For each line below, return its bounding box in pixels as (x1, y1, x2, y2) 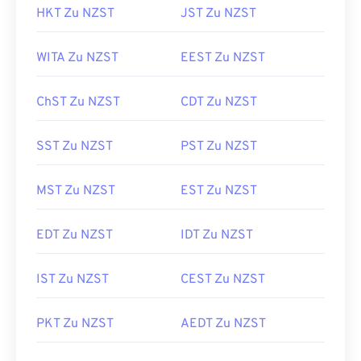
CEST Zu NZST (180, 272, 265, 288)
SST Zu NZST (36, 139, 113, 155)
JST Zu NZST (180, 6, 256, 22)
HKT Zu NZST (36, 6, 114, 22)
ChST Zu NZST (36, 94, 120, 110)
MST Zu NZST (36, 183, 115, 199)
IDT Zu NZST (180, 227, 253, 243)
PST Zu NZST (180, 139, 257, 155)
